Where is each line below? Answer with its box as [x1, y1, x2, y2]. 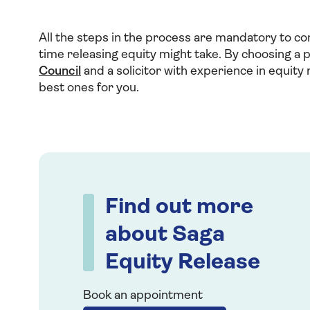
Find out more [105, 197, 253, 219]
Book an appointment [83, 289, 203, 302]
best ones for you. [39, 82, 139, 95]
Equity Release [105, 252, 260, 274]
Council [39, 65, 81, 78]
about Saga [105, 224, 225, 246]
